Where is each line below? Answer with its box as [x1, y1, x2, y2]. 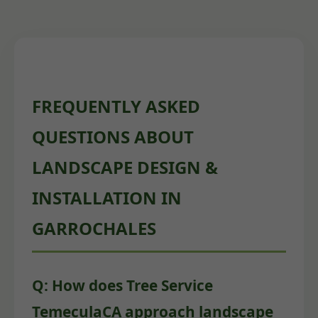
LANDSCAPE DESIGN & [32, 155, 218, 180]
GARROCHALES [32, 216, 156, 241]
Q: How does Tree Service [32, 275, 213, 295]
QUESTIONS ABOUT [32, 125, 194, 149]
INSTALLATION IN [32, 186, 182, 210]
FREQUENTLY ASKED [32, 94, 200, 119]
